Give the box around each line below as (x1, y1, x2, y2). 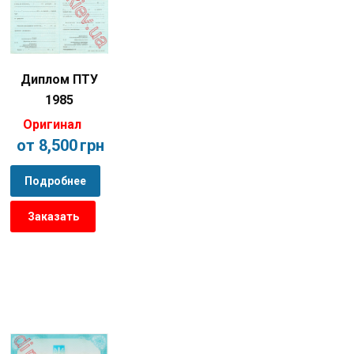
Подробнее (24, 175, 86, 188)
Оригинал (23, 117, 81, 133)
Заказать (27, 210, 79, 224)
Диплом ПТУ (21, 72, 98, 88)
